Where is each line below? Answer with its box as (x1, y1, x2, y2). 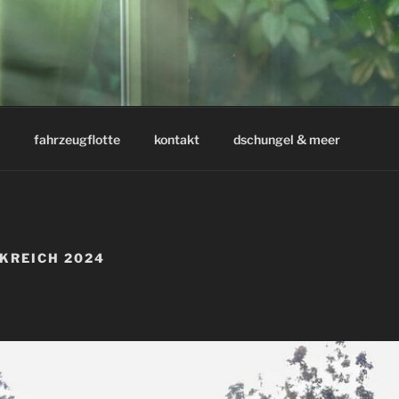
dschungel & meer (232, 131, 340, 147)
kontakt (153, 131, 199, 147)
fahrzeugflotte (33, 131, 120, 147)
